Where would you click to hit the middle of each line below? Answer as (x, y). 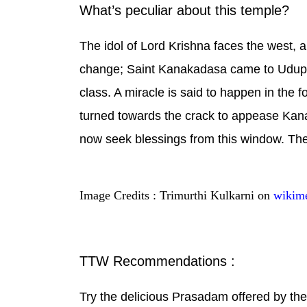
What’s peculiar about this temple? (185, 10)
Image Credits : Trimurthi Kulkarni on (177, 196)
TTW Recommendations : (158, 261)
